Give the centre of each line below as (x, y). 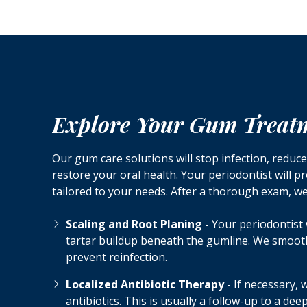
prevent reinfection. (116, 257)
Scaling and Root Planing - (137, 224)
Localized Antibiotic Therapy (146, 285)
